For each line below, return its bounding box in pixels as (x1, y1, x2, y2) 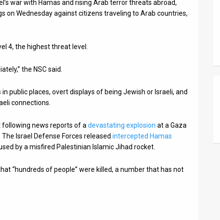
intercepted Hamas (112, 132, 172, 140)
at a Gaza (156, 121, 187, 129)
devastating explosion (88, 121, 156, 129)
